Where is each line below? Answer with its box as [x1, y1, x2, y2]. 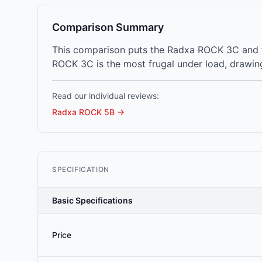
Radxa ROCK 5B [52, 107, 115, 117]
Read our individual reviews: [52, 91, 159, 101]
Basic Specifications [52, 195, 133, 205]
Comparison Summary [52, 21, 164, 33]
